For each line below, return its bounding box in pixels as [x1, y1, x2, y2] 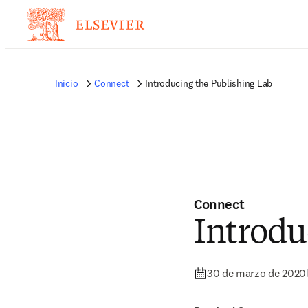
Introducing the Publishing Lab [145, 77, 272, 89]
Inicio [55, 77, 78, 89]
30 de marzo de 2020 [207, 266, 306, 280]
